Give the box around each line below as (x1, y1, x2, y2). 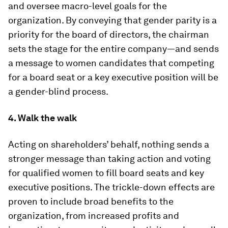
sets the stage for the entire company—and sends (8, 43, 219, 54)
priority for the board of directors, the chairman (8, 29, 209, 40)
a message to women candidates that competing (8, 58, 214, 68)
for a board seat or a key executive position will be (8, 72, 218, 82)
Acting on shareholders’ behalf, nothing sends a (8, 139, 209, 150)
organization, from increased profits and (8, 210, 179, 221)
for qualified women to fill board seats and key (8, 167, 204, 178)
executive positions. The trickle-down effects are (8, 182, 215, 192)
